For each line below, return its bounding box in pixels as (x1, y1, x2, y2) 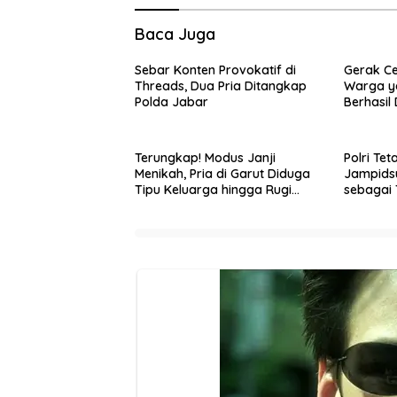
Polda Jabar (135, 94, 208, 111)
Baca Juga (135, 24, 215, 45)
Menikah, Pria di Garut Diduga (135, 166, 310, 183)
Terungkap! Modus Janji (135, 150, 276, 167)
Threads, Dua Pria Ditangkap (135, 78, 307, 95)
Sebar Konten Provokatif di (135, 62, 296, 79)
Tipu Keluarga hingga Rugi (135, 182, 292, 198)
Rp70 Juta (135, 198, 196, 214)
